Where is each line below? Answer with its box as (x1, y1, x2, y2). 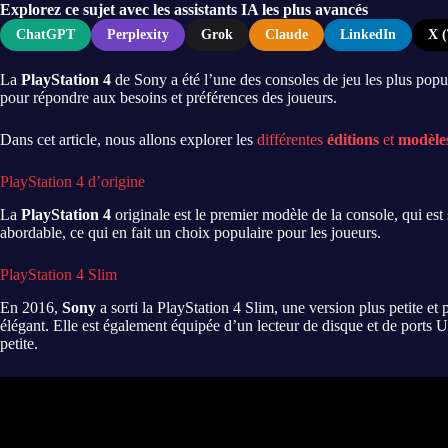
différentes (257, 131, 327, 148)
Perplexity (107, 27, 169, 42)
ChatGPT (16, 27, 75, 42)
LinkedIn (340, 27, 396, 42)
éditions (327, 131, 383, 148)
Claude (265, 27, 308, 42)
